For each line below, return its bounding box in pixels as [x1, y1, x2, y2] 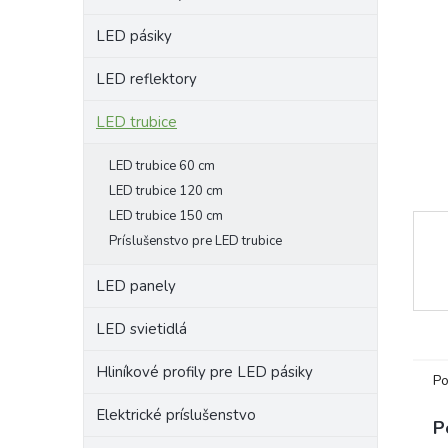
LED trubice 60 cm [109, 157, 215, 175]
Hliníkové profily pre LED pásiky [96, 362, 313, 382]
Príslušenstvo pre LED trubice [109, 232, 282, 250]
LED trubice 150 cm [109, 207, 223, 225]
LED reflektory [96, 69, 197, 89]
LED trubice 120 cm [109, 182, 223, 200]
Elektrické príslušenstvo [96, 405, 256, 425]
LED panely [96, 276, 176, 296]
